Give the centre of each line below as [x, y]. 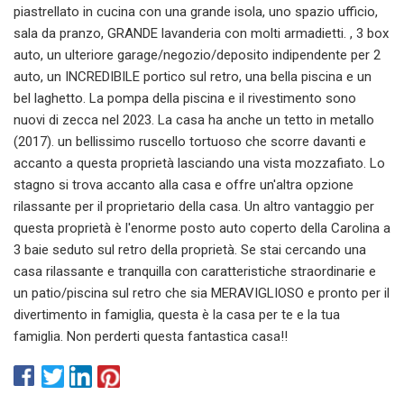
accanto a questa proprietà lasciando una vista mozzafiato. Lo [199, 163]
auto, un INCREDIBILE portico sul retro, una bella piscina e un [193, 76]
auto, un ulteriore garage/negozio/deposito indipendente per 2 [197, 55]
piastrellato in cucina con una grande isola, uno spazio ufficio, [196, 11]
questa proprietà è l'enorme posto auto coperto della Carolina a [202, 228]
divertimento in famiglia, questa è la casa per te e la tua [177, 314]
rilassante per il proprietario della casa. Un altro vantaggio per [194, 206]
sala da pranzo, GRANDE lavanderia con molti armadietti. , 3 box [201, 33]
